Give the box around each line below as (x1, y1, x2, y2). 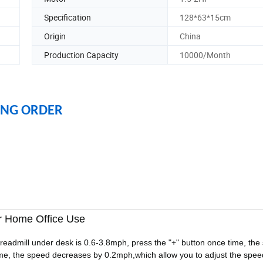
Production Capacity (44, 49, 119, 60)
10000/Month (180, 49, 231, 60)
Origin (44, 30, 66, 42)
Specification (44, 11, 91, 23)
